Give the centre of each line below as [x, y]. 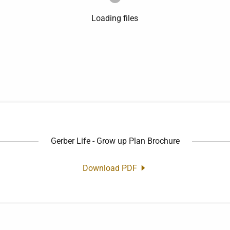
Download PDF [110, 168]
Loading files [115, 18]
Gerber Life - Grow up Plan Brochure [115, 141]
